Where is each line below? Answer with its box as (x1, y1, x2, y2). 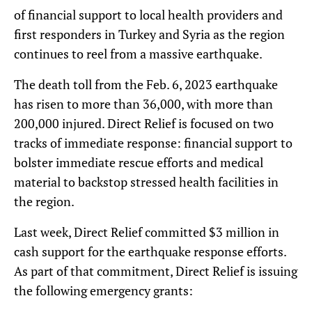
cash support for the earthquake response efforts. (14, 242, 286, 260)
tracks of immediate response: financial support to (14, 134, 292, 151)
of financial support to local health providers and (14, 6, 283, 23)
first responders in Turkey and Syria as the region (14, 25, 285, 42)
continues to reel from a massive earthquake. (14, 45, 263, 62)
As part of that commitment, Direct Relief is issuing (14, 262, 297, 279)
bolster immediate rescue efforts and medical (14, 153, 263, 171)
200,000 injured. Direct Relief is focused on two (14, 114, 274, 132)
